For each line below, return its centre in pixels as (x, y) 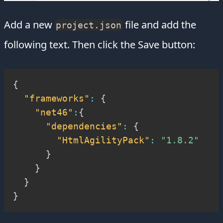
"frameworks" (57, 98)
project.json (88, 25)
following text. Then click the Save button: (100, 44)
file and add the (159, 24)
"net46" (54, 112)
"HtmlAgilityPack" (103, 140)
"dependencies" (84, 126)
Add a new (29, 24)
